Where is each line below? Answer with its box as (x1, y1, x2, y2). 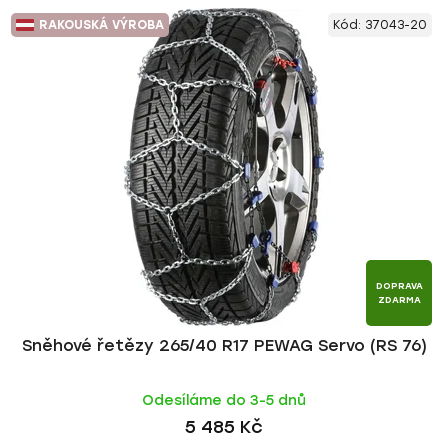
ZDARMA (377, 294, 421, 305)
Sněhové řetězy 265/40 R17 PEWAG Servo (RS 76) (21, 336, 427, 355)
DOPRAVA (375, 280, 423, 291)
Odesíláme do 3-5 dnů (142, 392, 306, 409)
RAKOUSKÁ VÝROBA (39, 18, 164, 32)
